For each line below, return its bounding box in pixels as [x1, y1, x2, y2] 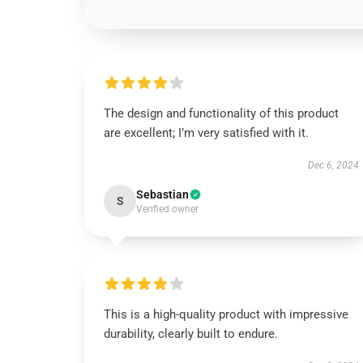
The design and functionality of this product [104, 106, 339, 121]
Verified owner [136, 203, 199, 215]
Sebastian [136, 188, 189, 201]
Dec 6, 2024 [307, 160, 359, 171]
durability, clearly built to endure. [104, 327, 278, 341]
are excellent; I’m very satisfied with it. [104, 126, 309, 140]
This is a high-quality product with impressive [104, 307, 348, 322]
